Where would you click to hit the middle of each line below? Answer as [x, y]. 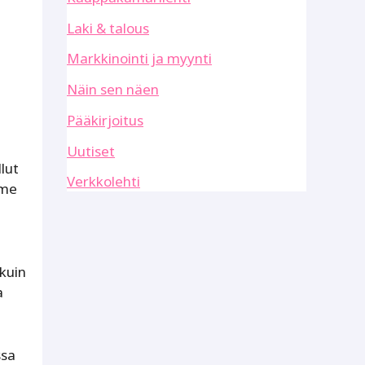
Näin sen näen [113, 90]
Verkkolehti [103, 182]
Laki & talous [108, 28]
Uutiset [91, 151]
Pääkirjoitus [105, 120]
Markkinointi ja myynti [139, 59]
